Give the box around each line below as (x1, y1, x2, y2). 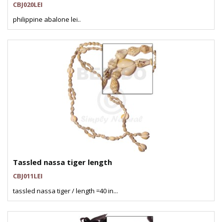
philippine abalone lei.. (13, 15, 81, 24)
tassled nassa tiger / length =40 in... (13, 186, 118, 195)
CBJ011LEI (13, 171, 43, 180)
